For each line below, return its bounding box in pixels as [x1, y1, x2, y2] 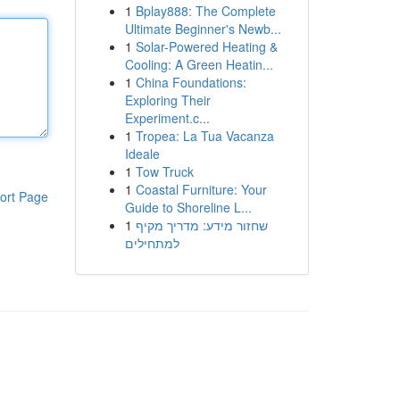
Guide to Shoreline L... [124, 198, 252, 216]
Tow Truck [135, 162, 194, 180]
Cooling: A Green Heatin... [124, 55, 273, 73]
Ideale [124, 145, 160, 162]
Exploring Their [124, 91, 211, 109]
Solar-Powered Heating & [135, 37, 278, 55]
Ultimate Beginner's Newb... [124, 20, 281, 37]
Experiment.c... [124, 109, 210, 127]
